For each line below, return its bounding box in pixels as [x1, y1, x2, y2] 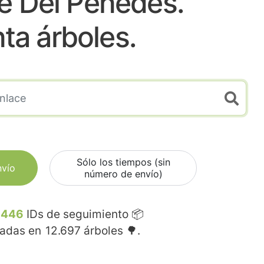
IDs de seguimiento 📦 [24, 207, 144, 222]
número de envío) [84, 168, 163, 180]
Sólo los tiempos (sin [76, 156, 170, 169]
